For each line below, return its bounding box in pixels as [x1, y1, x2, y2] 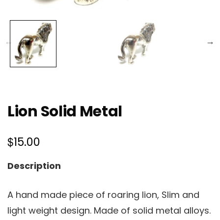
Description [7, 159, 61, 172]
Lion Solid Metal [7, 101, 123, 122]
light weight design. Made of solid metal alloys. [7, 204, 211, 217]
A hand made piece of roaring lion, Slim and [7, 188, 199, 201]
